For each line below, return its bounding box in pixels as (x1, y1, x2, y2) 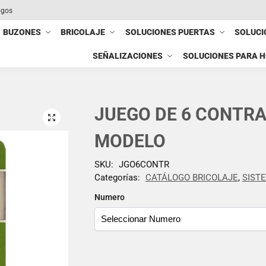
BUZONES (3, 27, 42, 37)
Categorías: (94, 172, 142, 183)
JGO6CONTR (118, 159, 169, 170)
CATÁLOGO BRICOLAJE (145, 172, 238, 183)
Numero (94, 192, 125, 202)
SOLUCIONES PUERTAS (125, 27, 215, 37)
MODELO (94, 131, 166, 151)
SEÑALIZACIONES (93, 51, 163, 61)
